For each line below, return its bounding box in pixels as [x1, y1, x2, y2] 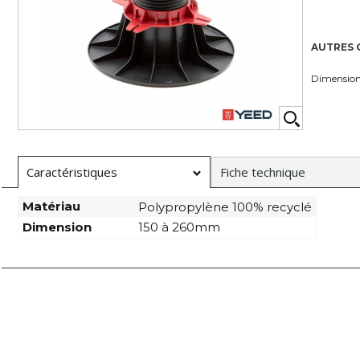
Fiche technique [220, 164, 305, 180]
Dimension [22, 219, 92, 235]
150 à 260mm [138, 219, 220, 235]
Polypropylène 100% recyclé [138, 199, 312, 215]
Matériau [22, 198, 80, 214]
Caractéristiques [27, 164, 117, 180]
